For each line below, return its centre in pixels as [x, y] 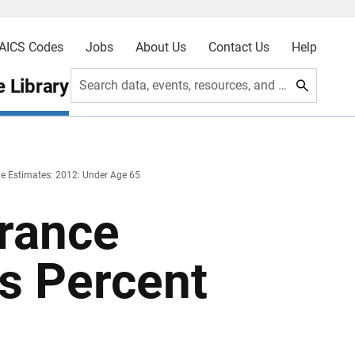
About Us [160, 47]
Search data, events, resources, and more [283, 85]
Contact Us [239, 47]
